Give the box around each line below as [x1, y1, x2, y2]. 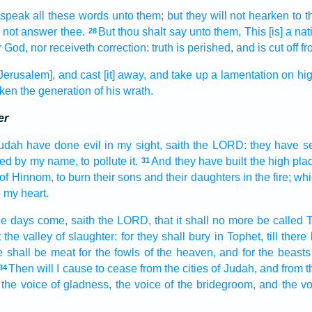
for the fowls [79, 247, 141, 258]
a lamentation [211, 69, 279, 81]
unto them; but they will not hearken [111, 10, 290, 22]
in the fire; [242, 171, 292, 183]
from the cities [140, 263, 209, 274]
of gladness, [50, 279, 112, 290]
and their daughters [144, 171, 240, 183]
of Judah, [211, 263, 257, 274]
